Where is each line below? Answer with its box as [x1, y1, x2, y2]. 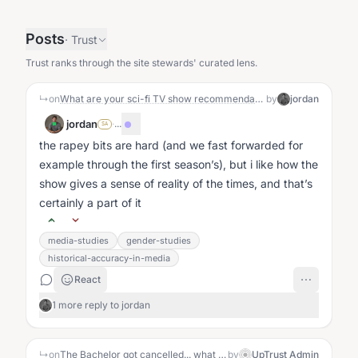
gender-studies [126, 235, 191, 246]
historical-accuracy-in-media [48, 253, 170, 264]
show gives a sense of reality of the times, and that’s [39, 177, 312, 190]
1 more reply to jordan [52, 299, 150, 311]
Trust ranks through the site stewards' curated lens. [26, 57, 257, 69]
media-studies [48, 235, 109, 246]
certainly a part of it [39, 196, 141, 209]
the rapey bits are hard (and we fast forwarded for [39, 138, 303, 152]
